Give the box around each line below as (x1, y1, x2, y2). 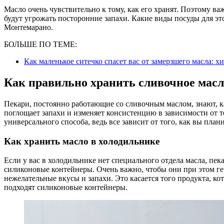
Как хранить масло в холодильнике (4, 135, 159, 146)
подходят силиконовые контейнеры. (4, 183, 127, 192)
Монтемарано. (4, 23, 53, 32)
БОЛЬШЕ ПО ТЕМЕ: (4, 40, 77, 49)
